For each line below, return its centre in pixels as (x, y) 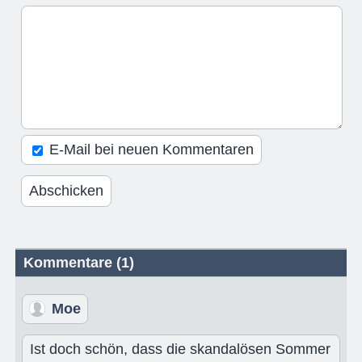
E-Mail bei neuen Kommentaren (149, 150)
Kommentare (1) (79, 262)
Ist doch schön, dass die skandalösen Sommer (180, 349)
